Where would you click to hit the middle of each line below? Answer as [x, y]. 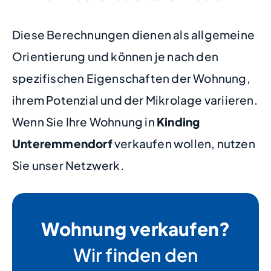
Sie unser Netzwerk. [68, 165]
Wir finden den [135, 255]
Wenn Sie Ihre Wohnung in [84, 121]
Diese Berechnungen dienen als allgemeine [134, 34]
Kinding [178, 121]
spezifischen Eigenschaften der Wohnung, [131, 78]
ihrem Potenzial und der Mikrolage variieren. [135, 100]
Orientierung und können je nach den [116, 56]
